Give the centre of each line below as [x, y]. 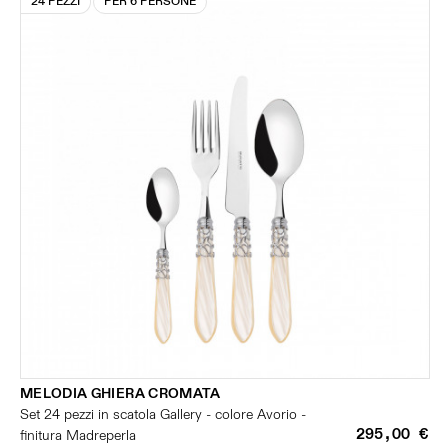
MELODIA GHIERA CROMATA [120, 393]
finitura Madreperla [78, 435]
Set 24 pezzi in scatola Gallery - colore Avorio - [163, 414]
